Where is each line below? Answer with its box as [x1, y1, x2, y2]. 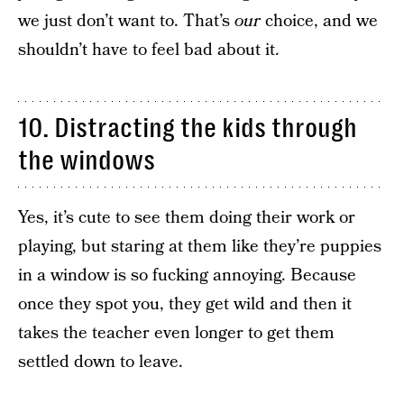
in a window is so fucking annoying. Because [18, 262, 356, 288]
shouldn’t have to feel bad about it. [18, 37, 280, 62]
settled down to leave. [18, 349, 183, 374]
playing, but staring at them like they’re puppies [18, 234, 381, 259]
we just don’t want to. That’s [18, 8, 234, 33]
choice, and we [261, 8, 378, 33]
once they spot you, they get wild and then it [18, 291, 352, 317]
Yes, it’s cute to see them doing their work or [18, 205, 355, 230]
